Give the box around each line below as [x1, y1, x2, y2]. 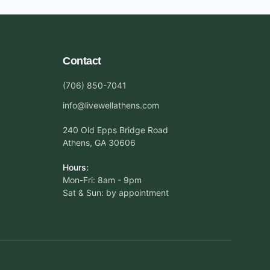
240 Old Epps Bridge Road [63, 125, 168, 135]
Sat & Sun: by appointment [63, 187, 169, 198]
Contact [63, 55, 101, 67]
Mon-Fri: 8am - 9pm [63, 175, 142, 185]
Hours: [63, 162, 89, 172]
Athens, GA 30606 [63, 137, 136, 148]
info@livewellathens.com [63, 100, 159, 110]
